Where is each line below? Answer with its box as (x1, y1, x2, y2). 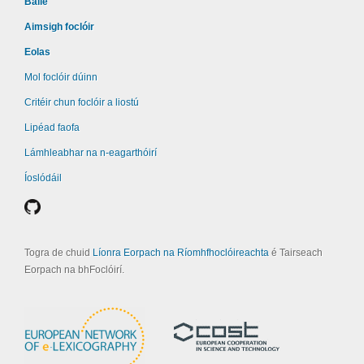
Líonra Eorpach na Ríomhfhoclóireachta (93, 247, 269, 258)
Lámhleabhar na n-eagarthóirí (24, 147, 157, 158)
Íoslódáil (24, 172, 62, 184)
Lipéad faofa (24, 122, 80, 133)
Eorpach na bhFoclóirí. (24, 264, 124, 275)
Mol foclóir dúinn (24, 71, 97, 83)
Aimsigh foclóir (24, 21, 94, 32)
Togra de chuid (24, 247, 93, 258)
